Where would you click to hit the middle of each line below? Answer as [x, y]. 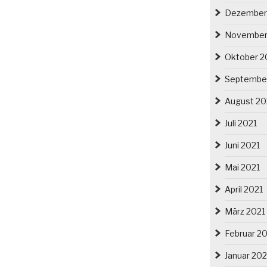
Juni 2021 [242, 145]
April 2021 [243, 189]
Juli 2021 [240, 123]
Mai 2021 [242, 167]
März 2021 [245, 211]
